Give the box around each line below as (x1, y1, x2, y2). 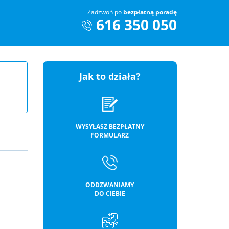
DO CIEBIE (94, 189, 125, 198)
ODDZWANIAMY (85, 180, 134, 189)
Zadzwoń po (87, 8, 123, 16)
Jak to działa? (79, 70, 141, 82)
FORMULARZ (90, 131, 129, 140)
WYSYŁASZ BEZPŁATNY (75, 122, 144, 131)
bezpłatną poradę (123, 8, 177, 16)
